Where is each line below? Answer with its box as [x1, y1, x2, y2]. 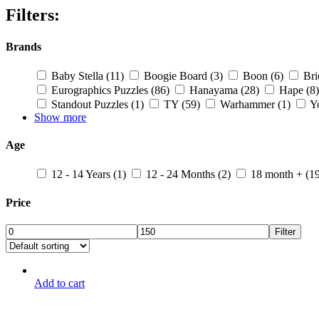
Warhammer [220, 98, 278, 110]
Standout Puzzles [51, 98, 131, 110]
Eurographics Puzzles [51, 83, 151, 96]
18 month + [251, 168, 305, 181]
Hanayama [189, 83, 241, 96]
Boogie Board [144, 69, 210, 82]
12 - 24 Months [146, 168, 218, 181]
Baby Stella [51, 69, 106, 82]
